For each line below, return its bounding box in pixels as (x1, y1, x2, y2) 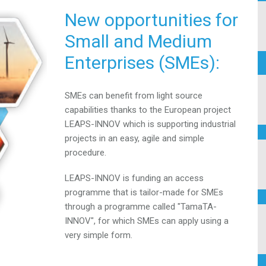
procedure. (65, 147, 106, 158)
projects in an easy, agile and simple (65, 132, 204, 144)
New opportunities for (65, 9, 238, 31)
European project (164, 104, 231, 115)
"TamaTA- (178, 201, 217, 212)
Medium (148, 31, 212, 52)
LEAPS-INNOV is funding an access (65, 172, 204, 183)
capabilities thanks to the (65, 104, 164, 115)
